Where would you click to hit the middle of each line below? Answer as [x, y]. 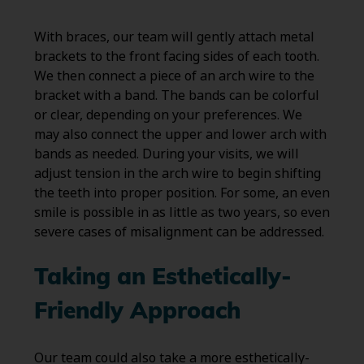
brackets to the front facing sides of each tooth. [176, 56]
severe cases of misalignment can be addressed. [179, 232]
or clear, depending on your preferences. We [168, 115]
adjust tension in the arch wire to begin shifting [177, 173]
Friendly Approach [137, 312]
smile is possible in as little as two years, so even [182, 212]
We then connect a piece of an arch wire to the [174, 76]
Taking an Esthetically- [162, 278]
